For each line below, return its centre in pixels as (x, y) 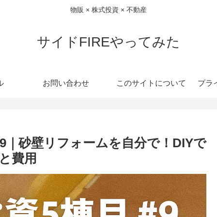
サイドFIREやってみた (108, 42)
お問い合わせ (66, 83)
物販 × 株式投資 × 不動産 (108, 10)
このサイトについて (151, 83)
